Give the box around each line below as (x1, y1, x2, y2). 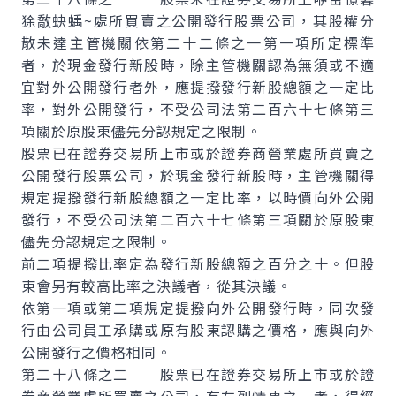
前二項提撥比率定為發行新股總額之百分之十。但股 (21, 253, 375, 274)
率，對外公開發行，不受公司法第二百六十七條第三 (21, 98, 375, 119)
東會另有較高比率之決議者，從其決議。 (21, 275, 292, 296)
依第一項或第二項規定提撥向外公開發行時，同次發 (21, 297, 375, 318)
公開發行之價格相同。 (21, 341, 171, 362)
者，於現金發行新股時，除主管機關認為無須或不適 (21, 54, 375, 75)
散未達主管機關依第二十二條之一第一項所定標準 (21, 32, 375, 53)
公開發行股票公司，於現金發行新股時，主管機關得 (21, 164, 375, 186)
